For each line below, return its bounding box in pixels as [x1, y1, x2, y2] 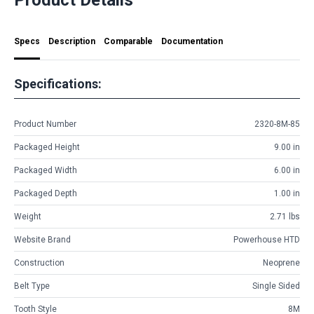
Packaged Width [14, 165, 77, 176]
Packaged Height [14, 142, 80, 153]
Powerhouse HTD [233, 235, 300, 245]
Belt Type [14, 281, 50, 292]
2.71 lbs [270, 212, 300, 222]
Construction [14, 258, 64, 268]
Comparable [104, 36, 153, 46]
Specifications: [14, 76, 102, 91]
